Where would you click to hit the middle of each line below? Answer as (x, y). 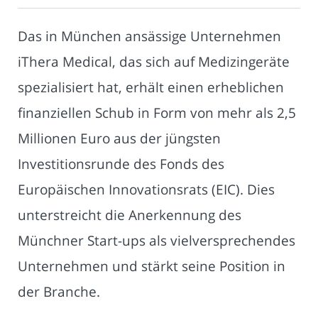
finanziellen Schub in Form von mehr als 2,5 (157, 113)
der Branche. (59, 292)
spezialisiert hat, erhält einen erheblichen (151, 87)
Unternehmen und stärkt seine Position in (152, 266)
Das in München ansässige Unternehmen (149, 36)
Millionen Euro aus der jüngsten (119, 138)
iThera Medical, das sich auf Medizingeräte (154, 62)
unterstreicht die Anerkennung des (130, 215)
